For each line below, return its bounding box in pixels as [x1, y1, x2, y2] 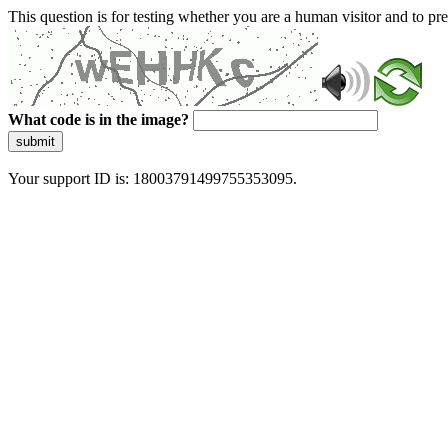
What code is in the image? [8, 111, 189, 128]
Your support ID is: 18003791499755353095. [8, 170, 297, 187]
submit [16, 134, 55, 149]
